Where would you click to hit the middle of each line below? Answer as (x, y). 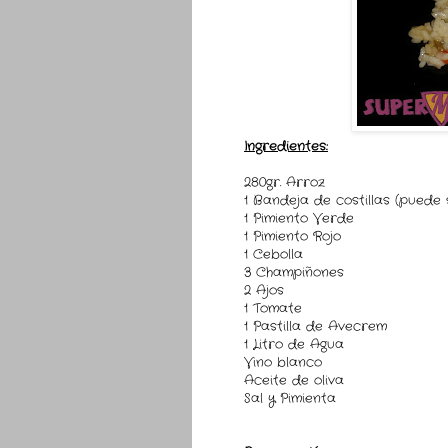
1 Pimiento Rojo (292, 237)
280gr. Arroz (284, 183)
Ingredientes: (286, 147)
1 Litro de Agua (294, 345)
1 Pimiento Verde (299, 219)
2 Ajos (264, 291)
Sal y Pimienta (290, 399)
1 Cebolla (273, 255)
